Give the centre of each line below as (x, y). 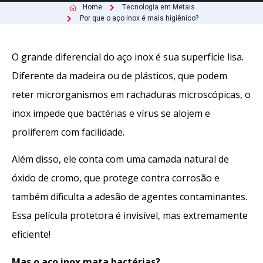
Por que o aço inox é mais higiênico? (139, 18)
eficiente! (31, 235)
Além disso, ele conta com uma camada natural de (120, 159)
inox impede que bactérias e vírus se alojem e (111, 114)
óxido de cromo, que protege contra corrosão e (116, 178)
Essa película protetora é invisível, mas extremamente (130, 216)
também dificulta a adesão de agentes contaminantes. (129, 197)
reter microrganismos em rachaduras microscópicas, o (131, 95)
